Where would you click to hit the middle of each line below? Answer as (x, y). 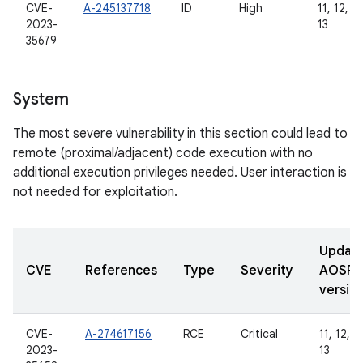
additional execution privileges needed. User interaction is (180, 173)
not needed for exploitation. (95, 192)
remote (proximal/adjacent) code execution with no (163, 153)
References (121, 271)
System (41, 99)
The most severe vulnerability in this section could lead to (180, 134)
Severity (267, 271)
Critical (259, 334)
